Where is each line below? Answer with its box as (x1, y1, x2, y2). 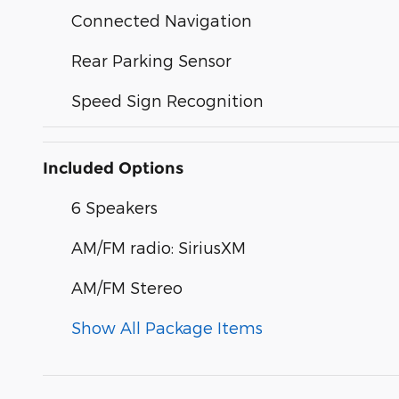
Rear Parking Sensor (71, 51, 232, 70)
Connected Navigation (71, 11, 252, 30)
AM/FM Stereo (71, 278, 183, 297)
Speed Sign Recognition (71, 91, 264, 110)
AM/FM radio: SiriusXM (71, 238, 246, 257)
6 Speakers (71, 198, 158, 217)
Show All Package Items (71, 318, 263, 338)
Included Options (43, 159, 183, 179)
